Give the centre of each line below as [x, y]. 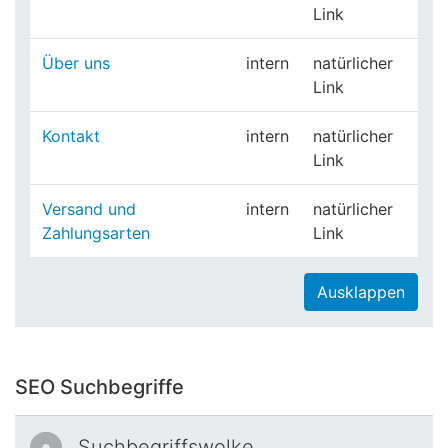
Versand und [89, 209]
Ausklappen [361, 292]
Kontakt [71, 136]
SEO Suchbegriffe [99, 387]
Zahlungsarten [96, 233]
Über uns [76, 63]
